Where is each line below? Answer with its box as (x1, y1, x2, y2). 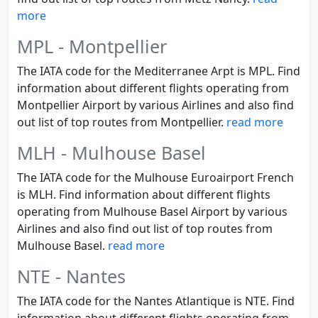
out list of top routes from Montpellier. (17, 114, 226, 130)
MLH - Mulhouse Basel (17, 141, 206, 165)
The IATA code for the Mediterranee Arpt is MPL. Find (17, 63, 300, 79)
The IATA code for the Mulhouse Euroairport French (17, 170, 294, 185)
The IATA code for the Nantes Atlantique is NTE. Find (17, 293, 295, 309)
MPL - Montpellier (17, 34, 167, 58)
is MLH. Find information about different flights (17, 187, 270, 202)
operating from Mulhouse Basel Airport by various (17, 204, 287, 219)
